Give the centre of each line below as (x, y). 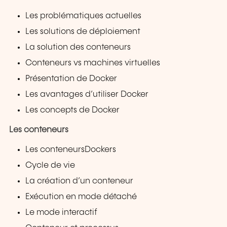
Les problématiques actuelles (84, 16)
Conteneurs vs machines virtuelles (93, 63)
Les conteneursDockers (71, 149)
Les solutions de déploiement (83, 32)
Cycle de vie (50, 165)
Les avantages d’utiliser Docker (87, 95)
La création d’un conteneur (80, 181)
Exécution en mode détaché (81, 197)
